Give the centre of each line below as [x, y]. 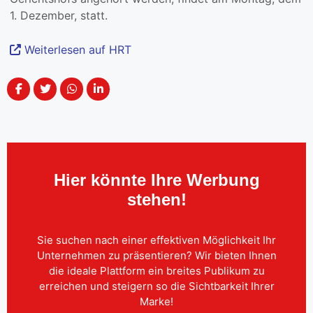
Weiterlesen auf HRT [76, 50]
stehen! [156, 200]
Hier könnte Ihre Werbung [156, 180]
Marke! [156, 301]
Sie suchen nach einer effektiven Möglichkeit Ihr [156, 240]
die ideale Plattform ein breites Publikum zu [156, 270]
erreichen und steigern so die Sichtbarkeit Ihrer [156, 286]
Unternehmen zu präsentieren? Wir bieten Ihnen [156, 255]
